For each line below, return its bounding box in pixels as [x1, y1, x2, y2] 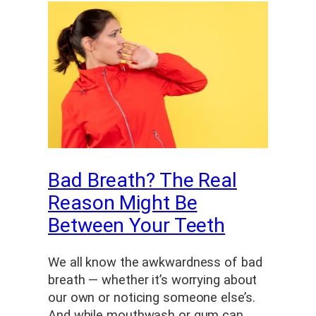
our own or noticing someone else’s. [48, 289, 255, 305]
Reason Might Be [48, 191, 197, 215]
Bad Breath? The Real [48, 169, 237, 193]
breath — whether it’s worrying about [48, 272, 257, 288]
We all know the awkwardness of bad [48, 254, 262, 270]
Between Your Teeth [48, 214, 226, 238]
